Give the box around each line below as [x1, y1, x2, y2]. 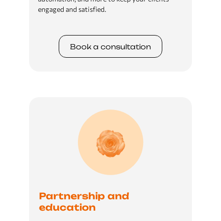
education [38, 202, 96, 213]
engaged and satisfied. [38, 5, 106, 13]
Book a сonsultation [70, 42, 151, 51]
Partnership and [38, 190, 129, 201]
